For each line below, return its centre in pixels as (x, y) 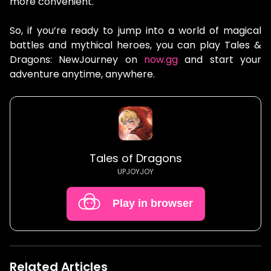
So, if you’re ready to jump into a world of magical (135, 30)
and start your (220, 59)
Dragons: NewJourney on (73, 59)
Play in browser (152, 204)
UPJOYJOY (135, 171)
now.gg (161, 59)
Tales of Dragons (135, 158)
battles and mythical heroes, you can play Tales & (135, 45)
